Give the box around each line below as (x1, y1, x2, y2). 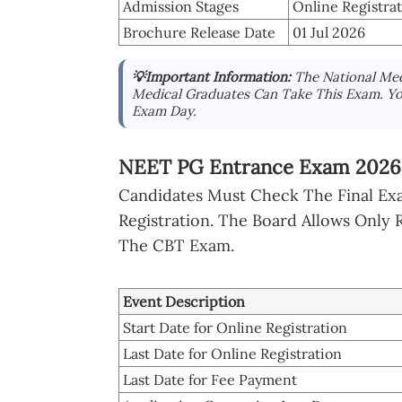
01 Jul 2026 (293, 22, 365, 41)
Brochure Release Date (123, 22, 275, 41)
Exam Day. (132, 101, 197, 119)
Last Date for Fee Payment (123, 370, 297, 389)
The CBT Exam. (118, 234, 234, 256)
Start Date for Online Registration (123, 318, 347, 336)
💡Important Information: (132, 67, 294, 85)
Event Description (123, 292, 245, 310)
